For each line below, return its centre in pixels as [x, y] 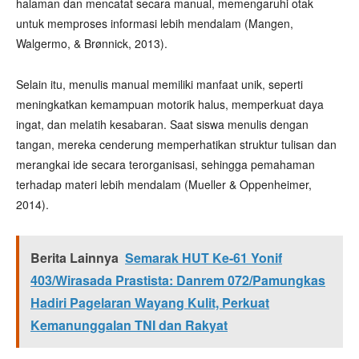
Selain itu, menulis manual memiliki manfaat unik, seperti [159, 84]
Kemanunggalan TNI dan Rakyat [129, 325]
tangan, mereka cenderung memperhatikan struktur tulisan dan [176, 144]
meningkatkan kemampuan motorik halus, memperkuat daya [170, 104]
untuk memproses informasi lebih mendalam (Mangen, [155, 23]
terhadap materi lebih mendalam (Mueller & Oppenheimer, [164, 184]
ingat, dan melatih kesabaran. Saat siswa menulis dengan [162, 124]
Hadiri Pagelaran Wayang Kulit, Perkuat [150, 303]
